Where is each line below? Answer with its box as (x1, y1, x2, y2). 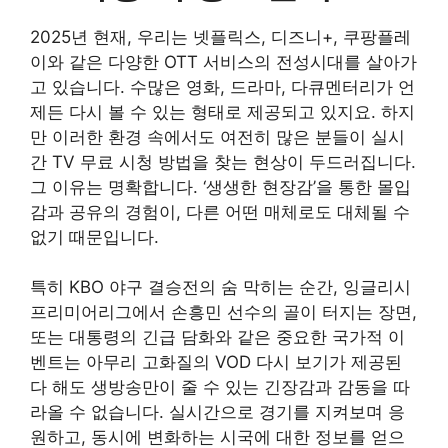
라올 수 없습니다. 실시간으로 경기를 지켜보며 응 (30, 402, 405, 422)
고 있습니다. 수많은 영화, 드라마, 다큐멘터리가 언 (30, 76, 415, 97)
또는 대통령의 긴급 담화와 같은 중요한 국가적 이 (30, 327, 405, 347)
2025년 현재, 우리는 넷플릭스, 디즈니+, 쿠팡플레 (30, 26, 411, 47)
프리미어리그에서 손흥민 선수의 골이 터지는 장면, (30, 302, 417, 322)
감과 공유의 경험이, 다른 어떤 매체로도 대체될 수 (30, 201, 410, 222)
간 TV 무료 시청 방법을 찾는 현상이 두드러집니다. (30, 151, 416, 172)
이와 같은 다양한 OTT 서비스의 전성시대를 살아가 (30, 51, 417, 72)
